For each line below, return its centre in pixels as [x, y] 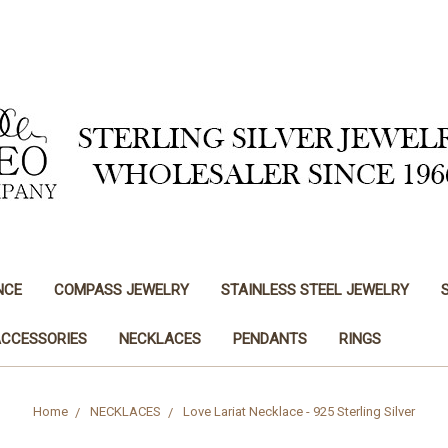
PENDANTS [269, 338]
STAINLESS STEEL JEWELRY [315, 289]
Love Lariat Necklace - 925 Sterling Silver [299, 411]
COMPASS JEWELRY [121, 289]
